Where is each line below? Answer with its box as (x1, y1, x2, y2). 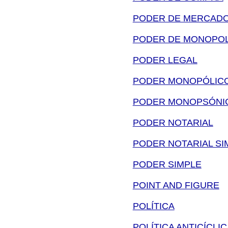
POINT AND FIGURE (132, 180, 219, 190)
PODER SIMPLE (132, 159, 202, 169)
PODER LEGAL (132, 54, 197, 65)
